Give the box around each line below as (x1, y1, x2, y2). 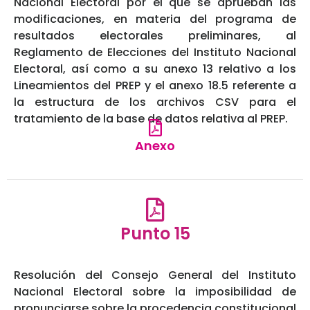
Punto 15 (120, 222, 190, 246)
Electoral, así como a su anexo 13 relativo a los (14, 61, 296, 77)
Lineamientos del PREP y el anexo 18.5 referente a (14, 77, 296, 94)
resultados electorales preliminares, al (14, 28, 296, 44)
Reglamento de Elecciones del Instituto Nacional (14, 44, 296, 61)
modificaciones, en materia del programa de (14, 11, 296, 28)
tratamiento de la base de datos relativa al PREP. (14, 111, 288, 127)
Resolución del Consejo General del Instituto (14, 267, 296, 284)
